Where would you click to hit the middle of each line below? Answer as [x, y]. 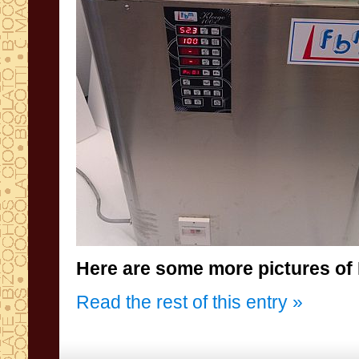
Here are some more [165, 268]
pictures [294, 268]
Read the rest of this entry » [190, 302]
